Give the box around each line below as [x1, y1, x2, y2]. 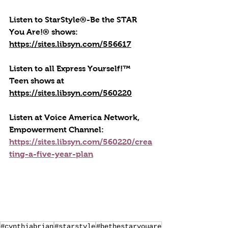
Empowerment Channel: [9, 125, 106, 134]
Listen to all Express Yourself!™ [9, 64, 133, 73]
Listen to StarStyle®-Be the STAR [9, 15, 139, 24]
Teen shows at [9, 76, 66, 85]
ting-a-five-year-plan [9, 150, 93, 158]
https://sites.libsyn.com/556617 [9, 40, 131, 48]
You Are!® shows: [9, 27, 80, 36]
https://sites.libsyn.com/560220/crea [9, 137, 152, 146]
